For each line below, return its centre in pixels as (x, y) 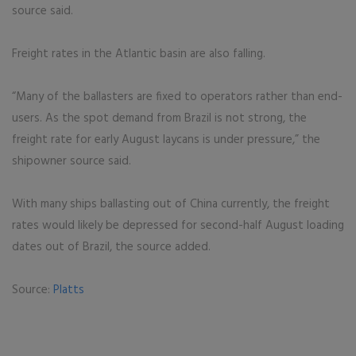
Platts (69, 290)
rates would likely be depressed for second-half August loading (178, 226)
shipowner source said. (72, 161)
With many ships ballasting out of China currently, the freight (171, 204)
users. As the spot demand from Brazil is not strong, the (159, 118)
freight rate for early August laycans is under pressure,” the (166, 140)
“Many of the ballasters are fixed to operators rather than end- (177, 97)
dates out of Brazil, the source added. (111, 247)
